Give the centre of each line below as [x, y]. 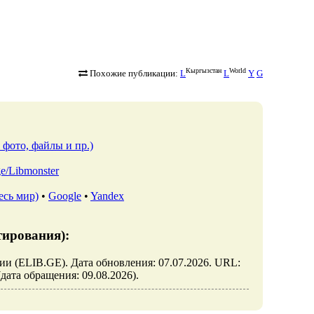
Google [65, 196]
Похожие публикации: [134, 74]
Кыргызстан [204, 71]
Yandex [107, 196]
